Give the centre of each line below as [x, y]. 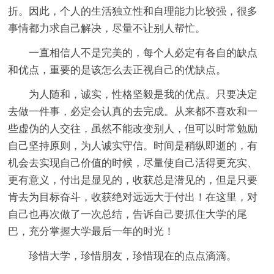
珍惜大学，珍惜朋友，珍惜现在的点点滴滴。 [133, 256]
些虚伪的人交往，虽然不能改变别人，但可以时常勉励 [133, 129]
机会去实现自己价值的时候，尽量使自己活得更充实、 [133, 163]
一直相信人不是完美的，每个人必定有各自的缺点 [143, 53]
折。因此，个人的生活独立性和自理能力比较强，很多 [133, 12]
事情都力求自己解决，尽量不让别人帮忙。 [107, 29]
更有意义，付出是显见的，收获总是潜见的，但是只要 [133, 180]
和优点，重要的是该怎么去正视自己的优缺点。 [117, 70]
